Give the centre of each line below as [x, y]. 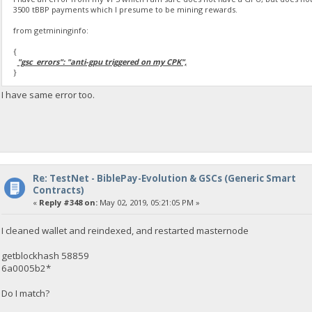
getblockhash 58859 [46, 255]
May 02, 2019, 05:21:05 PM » [148, 203]
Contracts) [58, 190]
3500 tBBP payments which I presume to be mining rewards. [125, 9]
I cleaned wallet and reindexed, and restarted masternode [125, 230]
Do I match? [26, 293]
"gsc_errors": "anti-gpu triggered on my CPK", [102, 61]
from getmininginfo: [50, 30]
